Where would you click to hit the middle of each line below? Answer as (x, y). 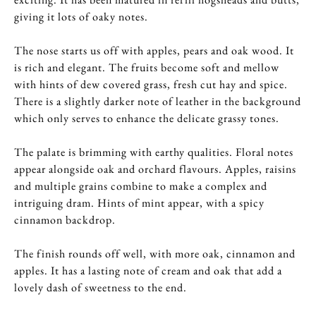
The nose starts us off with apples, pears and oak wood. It (154, 51)
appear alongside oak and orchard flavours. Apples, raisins (155, 169)
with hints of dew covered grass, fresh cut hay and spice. (151, 85)
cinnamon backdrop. (65, 220)
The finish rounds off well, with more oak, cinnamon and (155, 254)
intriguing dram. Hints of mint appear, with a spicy (139, 203)
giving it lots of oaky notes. (81, 17)
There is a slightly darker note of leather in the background (158, 102)
